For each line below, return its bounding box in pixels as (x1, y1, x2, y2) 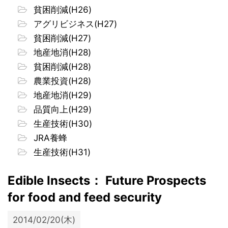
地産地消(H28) (31, 47, 91, 58)
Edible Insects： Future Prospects (8, 173, 206, 188)
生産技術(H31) (31, 147, 91, 157)
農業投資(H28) (31, 75, 91, 86)
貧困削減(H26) (31, 4, 92, 15)
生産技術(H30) (31, 118, 92, 129)
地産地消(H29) (31, 90, 92, 100)
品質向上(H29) (31, 104, 92, 115)
